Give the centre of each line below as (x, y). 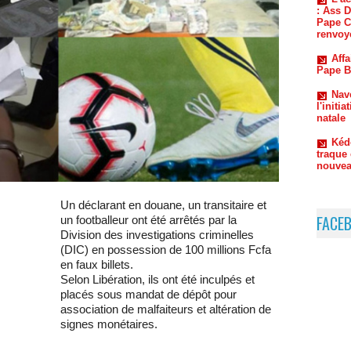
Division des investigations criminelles (157, 235)
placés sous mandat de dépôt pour (148, 295)
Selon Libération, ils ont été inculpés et (157, 280)
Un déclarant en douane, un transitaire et (163, 205)
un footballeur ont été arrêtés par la (148, 220)
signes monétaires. (109, 324)
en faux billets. (97, 265)
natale (331, 71)
